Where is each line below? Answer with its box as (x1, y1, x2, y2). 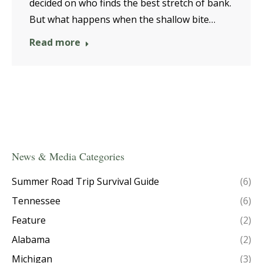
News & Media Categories (12, 149, 124, 163)
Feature (12, 213, 46, 227)
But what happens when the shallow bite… (29, 12, 215, 26)
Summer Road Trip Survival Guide (12, 174, 159, 188)
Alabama (12, 232, 50, 246)
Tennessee (12, 194, 60, 207)
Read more (29, 35, 80, 49)
